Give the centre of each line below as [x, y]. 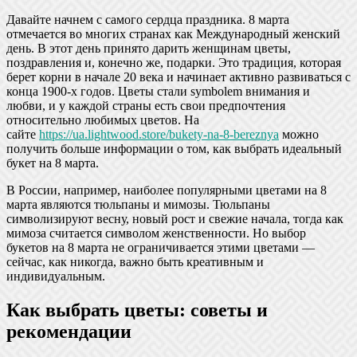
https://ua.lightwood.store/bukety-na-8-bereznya [159, 135]
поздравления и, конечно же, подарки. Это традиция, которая [174, 63]
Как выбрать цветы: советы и [137, 310]
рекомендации [69, 332]
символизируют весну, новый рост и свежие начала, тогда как [175, 219]
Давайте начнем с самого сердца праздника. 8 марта [148, 20]
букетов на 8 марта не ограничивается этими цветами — [161, 248]
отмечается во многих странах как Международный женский [173, 34]
